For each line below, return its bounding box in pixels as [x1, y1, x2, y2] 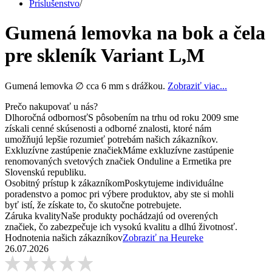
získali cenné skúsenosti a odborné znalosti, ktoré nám [5, 123, 211, 134]
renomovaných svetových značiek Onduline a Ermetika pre [5, 155, 231, 166]
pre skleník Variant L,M [5, 44, 205, 67]
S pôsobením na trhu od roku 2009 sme [88, 112, 239, 123]
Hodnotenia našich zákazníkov [5, 232, 123, 243]
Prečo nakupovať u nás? [5, 101, 98, 112]
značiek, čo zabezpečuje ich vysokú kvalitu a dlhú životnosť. [5, 221, 237, 232]
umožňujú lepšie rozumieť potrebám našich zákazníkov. [5, 134, 218, 144]
